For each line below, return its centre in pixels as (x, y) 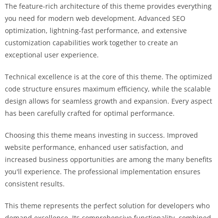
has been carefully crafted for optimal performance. (90, 113)
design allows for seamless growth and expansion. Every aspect (109, 101)
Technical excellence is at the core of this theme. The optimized (109, 77)
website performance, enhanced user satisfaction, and (94, 147)
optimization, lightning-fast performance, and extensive (96, 30)
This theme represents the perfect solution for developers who (107, 206)
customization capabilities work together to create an (91, 43)
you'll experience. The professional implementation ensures (103, 172)
